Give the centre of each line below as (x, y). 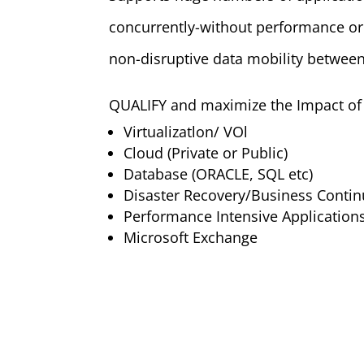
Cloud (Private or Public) (206, 153)
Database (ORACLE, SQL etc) (219, 174)
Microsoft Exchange (191, 237)
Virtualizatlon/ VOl (186, 132)
